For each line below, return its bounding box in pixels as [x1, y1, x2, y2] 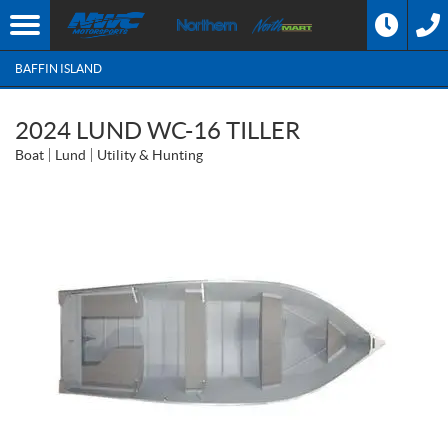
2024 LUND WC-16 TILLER [15, 117, 300, 144]
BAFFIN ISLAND [15, 61, 102, 75]
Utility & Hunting [97, 147, 203, 163]
